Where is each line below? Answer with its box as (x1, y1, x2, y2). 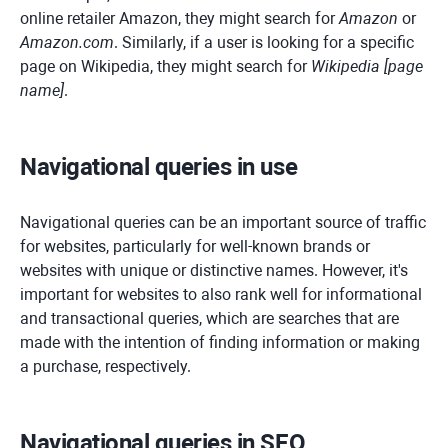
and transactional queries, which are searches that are (20, 309, 399, 328)
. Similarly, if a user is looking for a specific (114, 33, 414, 52)
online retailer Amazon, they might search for (20, 9, 339, 28)
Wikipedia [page (311, 57, 423, 76)
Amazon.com (20, 33, 114, 52)
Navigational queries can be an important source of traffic (20, 213, 426, 232)
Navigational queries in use (20, 153, 298, 181)
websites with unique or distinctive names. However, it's (20, 261, 408, 280)
